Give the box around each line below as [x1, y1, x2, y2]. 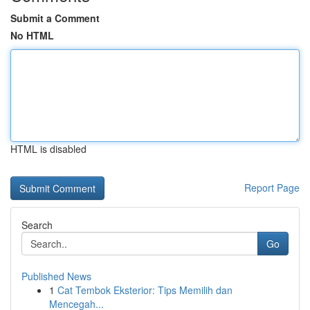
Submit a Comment [10, 11, 100, 25]
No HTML [10, 28, 54, 42]
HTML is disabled [10, 142, 86, 156]
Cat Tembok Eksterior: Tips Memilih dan [57, 283, 232, 297]
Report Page [244, 181, 300, 194]
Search [21, 218, 53, 232]
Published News [21, 269, 91, 283]
